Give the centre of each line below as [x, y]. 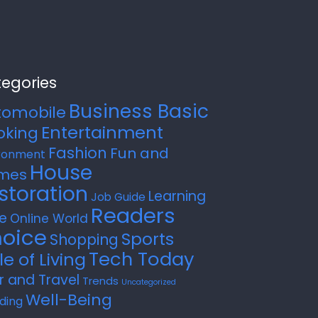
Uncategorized [149, 283]
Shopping [84, 240]
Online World [49, 219]
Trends [101, 281]
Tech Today [142, 259]
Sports [148, 240]
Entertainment [103, 133]
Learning [177, 197]
